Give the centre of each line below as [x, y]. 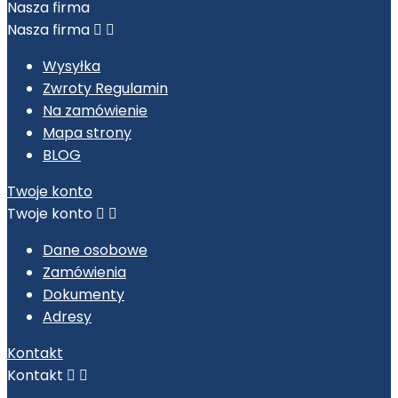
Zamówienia [84, 272]
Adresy [67, 316]
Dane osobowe [95, 250]
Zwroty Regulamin [105, 88]
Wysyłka [72, 66]
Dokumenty [84, 294]
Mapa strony [87, 132]
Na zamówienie [95, 110]
